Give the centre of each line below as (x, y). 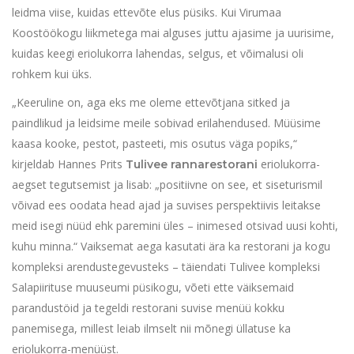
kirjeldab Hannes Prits (69, 164)
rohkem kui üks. (52, 74)
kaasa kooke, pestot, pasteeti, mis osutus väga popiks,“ (154, 144)
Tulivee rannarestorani (192, 165)
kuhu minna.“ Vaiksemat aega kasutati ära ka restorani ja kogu (171, 247)
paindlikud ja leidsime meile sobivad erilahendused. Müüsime (166, 123)
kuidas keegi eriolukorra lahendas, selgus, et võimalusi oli (158, 54)
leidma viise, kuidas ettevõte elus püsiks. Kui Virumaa (147, 13)
